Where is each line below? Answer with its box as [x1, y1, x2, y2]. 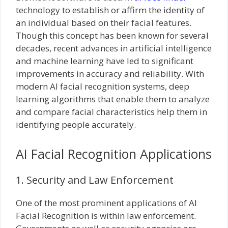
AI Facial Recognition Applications [16, 145, 212, 162]
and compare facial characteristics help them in [16, 105, 207, 118]
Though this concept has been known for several [16, 29, 209, 41]
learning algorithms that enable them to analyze [16, 93, 210, 105]
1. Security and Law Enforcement [16, 173, 174, 187]
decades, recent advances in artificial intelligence [16, 42, 212, 54]
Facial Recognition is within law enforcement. [16, 210, 196, 221]
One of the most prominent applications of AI [16, 197, 197, 209]
